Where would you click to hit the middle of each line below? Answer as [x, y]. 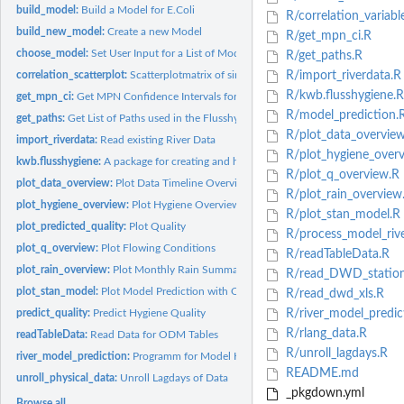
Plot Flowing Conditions [159, 248]
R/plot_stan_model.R [341, 215]
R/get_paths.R [322, 56]
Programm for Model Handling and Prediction [241, 356]
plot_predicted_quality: [73, 226]
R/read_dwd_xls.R [333, 294]
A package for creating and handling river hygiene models [239, 161]
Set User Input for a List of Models [172, 53]
